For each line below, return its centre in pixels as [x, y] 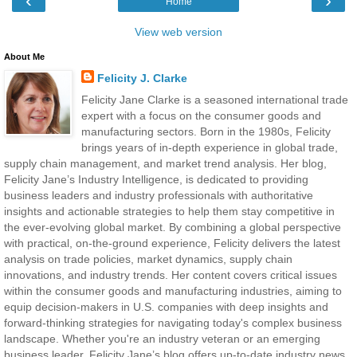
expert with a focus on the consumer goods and [201, 116]
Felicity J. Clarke [142, 78]
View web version [178, 32]
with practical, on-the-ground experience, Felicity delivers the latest [172, 243]
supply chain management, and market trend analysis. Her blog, [165, 164]
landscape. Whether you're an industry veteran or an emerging [162, 339]
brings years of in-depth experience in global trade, [209, 148]
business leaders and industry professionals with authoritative [159, 196]
